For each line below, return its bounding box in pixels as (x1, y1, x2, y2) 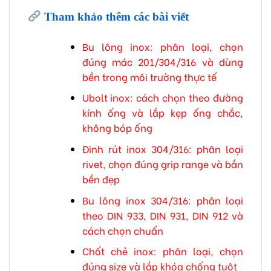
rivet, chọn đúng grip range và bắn (82, 156, 243, 171)
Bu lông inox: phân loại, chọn (82, 39, 243, 53)
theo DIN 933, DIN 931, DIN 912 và (82, 207, 243, 222)
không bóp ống (82, 120, 152, 135)
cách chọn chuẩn (82, 223, 163, 237)
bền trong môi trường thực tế (82, 69, 217, 83)
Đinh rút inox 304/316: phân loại (82, 141, 243, 155)
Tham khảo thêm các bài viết (44, 10, 189, 23)
